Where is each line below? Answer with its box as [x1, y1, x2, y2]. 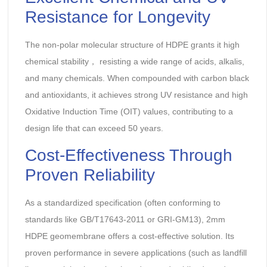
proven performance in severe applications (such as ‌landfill [24, 247, 247, 257]
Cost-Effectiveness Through [24, 145, 232, 164]
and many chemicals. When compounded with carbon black [24, 73, 249, 83]
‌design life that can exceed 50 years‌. [24, 123, 163, 133]
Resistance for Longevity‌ [24, 8, 210, 27]
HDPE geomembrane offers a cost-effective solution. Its [24, 231, 234, 241]
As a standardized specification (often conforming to [24, 197, 221, 207]
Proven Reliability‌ [24, 165, 155, 184]
